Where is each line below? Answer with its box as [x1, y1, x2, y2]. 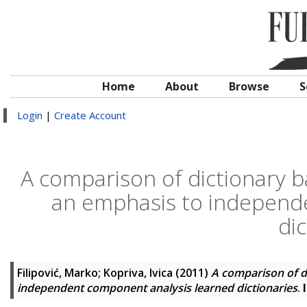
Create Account [54, 108, 126, 122]
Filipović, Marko [17, 265, 98, 280]
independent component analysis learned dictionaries [17, 280, 297, 295]
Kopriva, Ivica [103, 265, 173, 280]
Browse [229, 79, 269, 94]
